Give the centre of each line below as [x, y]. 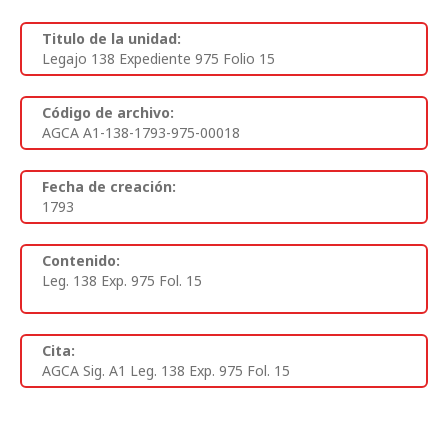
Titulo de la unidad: [111, 39]
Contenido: [81, 261]
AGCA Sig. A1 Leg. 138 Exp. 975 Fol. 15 [166, 371]
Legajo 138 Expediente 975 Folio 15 [158, 59]
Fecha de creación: [109, 187]
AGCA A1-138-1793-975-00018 [141, 133]
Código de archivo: [108, 113]
